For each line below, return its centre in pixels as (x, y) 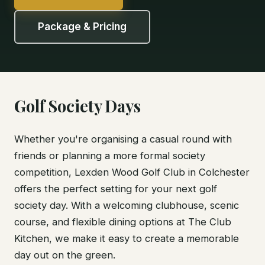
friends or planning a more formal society (110, 156)
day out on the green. (65, 255)
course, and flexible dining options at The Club (123, 222)
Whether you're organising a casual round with (123, 139)
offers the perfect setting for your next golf (116, 189)
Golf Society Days (77, 106)
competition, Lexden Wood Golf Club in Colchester (132, 172)
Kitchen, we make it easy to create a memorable (127, 238)
